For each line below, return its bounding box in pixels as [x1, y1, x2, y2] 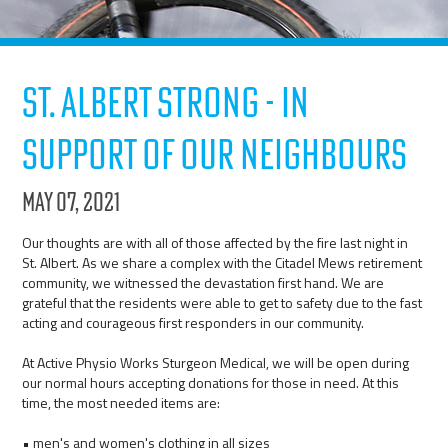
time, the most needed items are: [22, 392, 221, 413]
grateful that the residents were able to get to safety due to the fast [22, 292, 423, 313]
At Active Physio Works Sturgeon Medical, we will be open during [22, 352, 410, 373]
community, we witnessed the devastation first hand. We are [22, 272, 385, 293]
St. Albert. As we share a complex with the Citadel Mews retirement [22, 252, 423, 273]
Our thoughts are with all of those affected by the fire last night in [22, 232, 409, 253]
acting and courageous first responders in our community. [22, 312, 365, 333]
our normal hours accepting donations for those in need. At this [22, 372, 400, 393]
